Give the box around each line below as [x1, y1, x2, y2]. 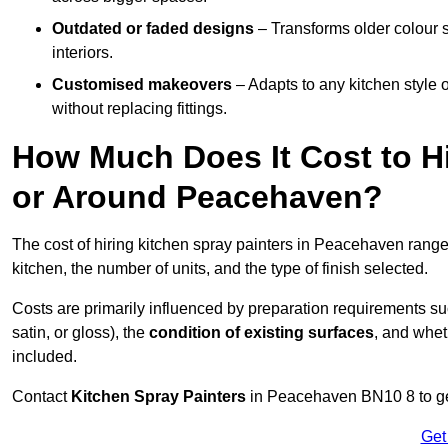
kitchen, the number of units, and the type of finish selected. [12, 260, 428, 278]
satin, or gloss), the [12, 324, 149, 342]
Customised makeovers [52, 76, 232, 94]
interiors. [52, 44, 113, 62]
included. [12, 348, 77, 366]
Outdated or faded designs [52, 20, 254, 38]
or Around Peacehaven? [12, 179, 383, 216]
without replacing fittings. [52, 100, 227, 118]
